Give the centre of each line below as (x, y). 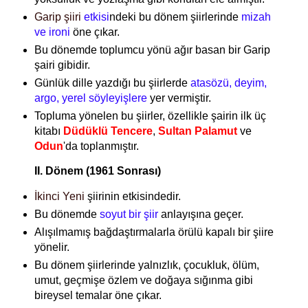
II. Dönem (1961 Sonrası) (98, 171)
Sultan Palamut (197, 131)
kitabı (48, 131)
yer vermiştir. (179, 98)
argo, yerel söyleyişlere (90, 98)
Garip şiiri (57, 16)
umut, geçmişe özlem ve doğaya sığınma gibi (143, 280)
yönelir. (52, 247)
